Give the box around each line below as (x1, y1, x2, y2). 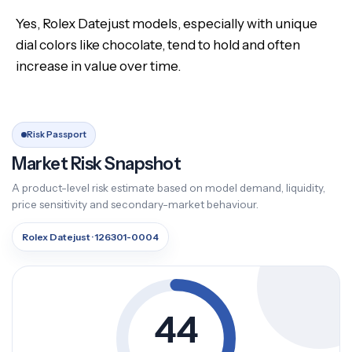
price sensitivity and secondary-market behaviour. (12, 198, 258, 211)
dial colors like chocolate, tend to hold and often (16, 37, 300, 53)
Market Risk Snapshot (12, 153, 181, 174)
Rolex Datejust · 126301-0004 (22, 231, 159, 243)
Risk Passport (27, 129, 86, 140)
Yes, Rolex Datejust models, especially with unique (16, 16, 317, 31)
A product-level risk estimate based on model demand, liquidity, (12, 181, 325, 194)
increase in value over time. (16, 58, 181, 74)
